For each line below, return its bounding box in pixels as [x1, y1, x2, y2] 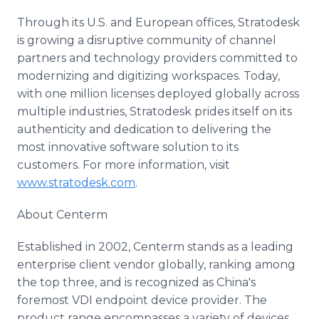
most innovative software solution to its [17, 140, 239, 154]
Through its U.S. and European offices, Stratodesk [17, 16, 300, 29]
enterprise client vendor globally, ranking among [17, 258, 296, 271]
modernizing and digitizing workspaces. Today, [17, 69, 280, 83]
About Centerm [17, 208, 108, 221]
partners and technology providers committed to [17, 51, 298, 65]
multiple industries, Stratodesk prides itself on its [17, 105, 292, 118]
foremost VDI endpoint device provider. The [17, 293, 267, 307]
